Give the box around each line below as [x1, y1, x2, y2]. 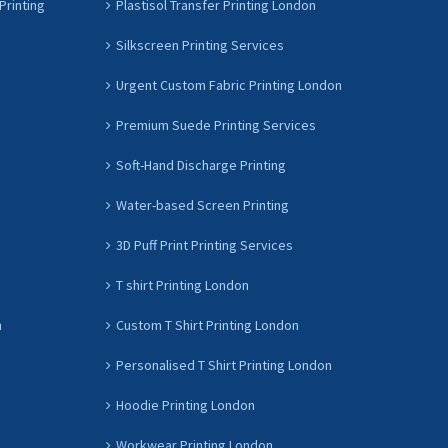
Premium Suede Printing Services [116, 116, 316, 134]
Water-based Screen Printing [116, 196, 289, 214]
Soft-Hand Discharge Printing [116, 156, 286, 174]
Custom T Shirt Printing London [116, 316, 299, 334]
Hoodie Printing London [116, 396, 255, 414]
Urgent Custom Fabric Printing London [116, 76, 342, 94]
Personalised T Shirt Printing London [116, 356, 332, 374]
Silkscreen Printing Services [116, 36, 284, 54]
